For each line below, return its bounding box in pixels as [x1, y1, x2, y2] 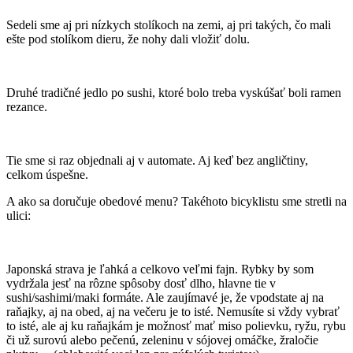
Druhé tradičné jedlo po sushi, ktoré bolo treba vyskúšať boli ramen [6, 86, 341, 100]
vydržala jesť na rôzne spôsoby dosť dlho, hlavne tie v [6, 277, 276, 291]
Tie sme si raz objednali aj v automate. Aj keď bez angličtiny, [6, 154, 308, 168]
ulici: [6, 209, 31, 223]
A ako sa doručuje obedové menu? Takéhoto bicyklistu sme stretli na [6, 195, 347, 209]
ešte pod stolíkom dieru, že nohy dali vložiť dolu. [6, 32, 250, 46]
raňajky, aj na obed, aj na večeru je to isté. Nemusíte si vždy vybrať [6, 305, 340, 319]
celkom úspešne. [6, 168, 88, 182]
